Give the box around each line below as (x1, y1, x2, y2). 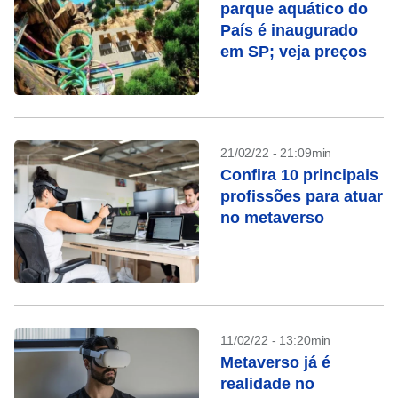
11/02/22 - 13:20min (220, 333, 331, 347)
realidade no (220, 375, 314, 393)
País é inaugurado (220, 21, 358, 39)
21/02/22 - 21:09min (220, 146, 332, 160)
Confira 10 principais (220, 166, 378, 184)
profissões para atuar (220, 187, 383, 205)
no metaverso (220, 209, 324, 227)
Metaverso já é (220, 354, 330, 371)
